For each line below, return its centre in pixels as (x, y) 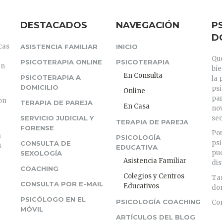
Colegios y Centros (154, 176)
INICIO (127, 47)
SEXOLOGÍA (41, 153)
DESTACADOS (54, 25)
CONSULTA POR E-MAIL (61, 184)
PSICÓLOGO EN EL (53, 199)
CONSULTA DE (45, 143)
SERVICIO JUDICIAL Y (57, 118)
